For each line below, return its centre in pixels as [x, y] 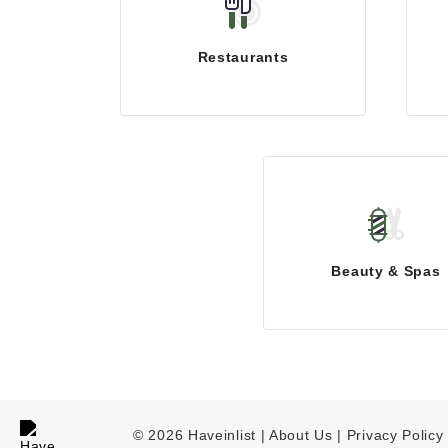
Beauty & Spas [386, 271]
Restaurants [243, 57]
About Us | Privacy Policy [356, 434]
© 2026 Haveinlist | [201, 434]
